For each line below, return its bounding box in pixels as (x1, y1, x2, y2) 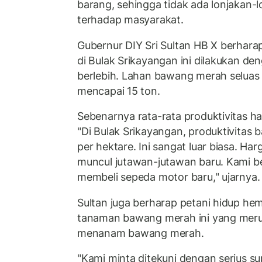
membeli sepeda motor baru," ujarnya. (77, 171, 260, 184)
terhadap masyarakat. (77, 13, 184, 26)
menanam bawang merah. (77, 226, 204, 239)
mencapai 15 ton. (77, 84, 160, 97)
